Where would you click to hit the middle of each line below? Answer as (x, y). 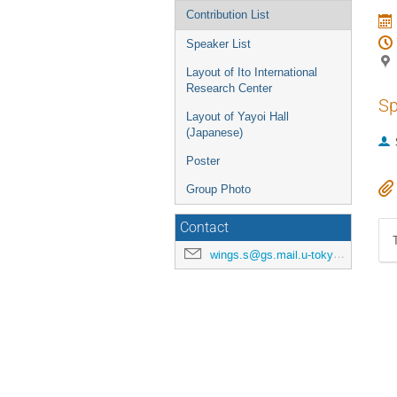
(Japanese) (214, 132)
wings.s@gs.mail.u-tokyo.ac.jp (272, 255)
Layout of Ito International (252, 72)
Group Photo (218, 189)
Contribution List (228, 15)
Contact (204, 228)
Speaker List (218, 44)
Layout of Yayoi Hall (237, 117)
